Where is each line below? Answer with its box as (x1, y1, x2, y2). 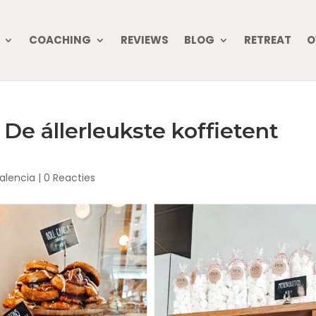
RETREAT (244, 32, 291, 47)
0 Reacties (44, 171, 95, 185)
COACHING (29, 32, 91, 47)
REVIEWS (121, 32, 169, 47)
